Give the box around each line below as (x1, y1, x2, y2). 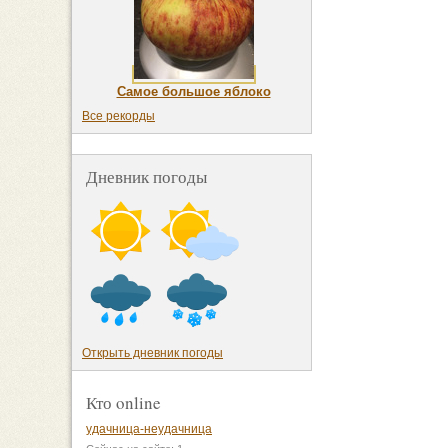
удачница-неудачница (86, 422, 212, 437)
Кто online (86, 391, 161, 415)
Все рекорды (82, 109, 155, 124)
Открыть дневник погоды (82, 346, 223, 361)
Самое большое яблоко (116, 84, 271, 100)
